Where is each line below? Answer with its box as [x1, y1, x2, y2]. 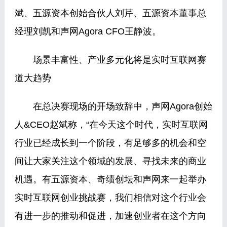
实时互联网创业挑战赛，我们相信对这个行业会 [14, 193, 206, 203]
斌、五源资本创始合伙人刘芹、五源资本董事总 [14, 8, 206, 18]
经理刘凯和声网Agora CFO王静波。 [14, 26, 161, 36]
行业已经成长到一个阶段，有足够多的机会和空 [14, 138, 206, 148]
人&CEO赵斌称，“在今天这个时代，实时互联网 [14, 120, 208, 130]
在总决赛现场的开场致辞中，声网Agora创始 [14, 101, 212, 111]
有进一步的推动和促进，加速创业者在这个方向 [14, 211, 206, 221]
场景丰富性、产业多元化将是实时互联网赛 [14, 55, 206, 65]
